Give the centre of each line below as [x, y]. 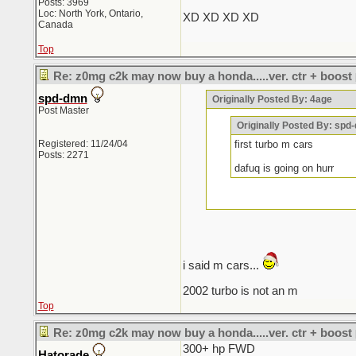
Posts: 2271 [63, 155]
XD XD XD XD [221, 17]
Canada [55, 25]
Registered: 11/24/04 [83, 144]
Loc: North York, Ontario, [90, 14]
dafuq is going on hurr [284, 168]
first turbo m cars [274, 144]
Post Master [63, 110]
